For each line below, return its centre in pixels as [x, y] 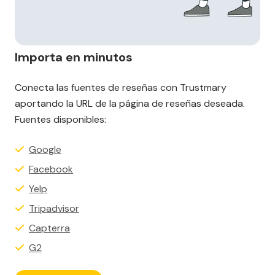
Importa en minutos [74, 57]
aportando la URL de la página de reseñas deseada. [130, 104]
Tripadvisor [54, 209]
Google [45, 150]
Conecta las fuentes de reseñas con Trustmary [121, 88]
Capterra [49, 228]
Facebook [51, 169]
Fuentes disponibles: [60, 120]
